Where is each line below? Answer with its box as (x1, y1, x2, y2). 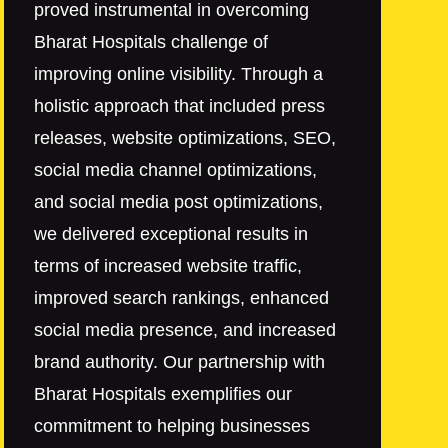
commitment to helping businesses (34, 416, 311, 437)
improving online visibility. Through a (34, 64, 324, 85)
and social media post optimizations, (34, 192, 324, 213)
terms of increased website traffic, (34, 256, 303, 277)
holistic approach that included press (34, 96, 326, 117)
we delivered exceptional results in (34, 224, 309, 245)
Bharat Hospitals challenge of (34, 32, 269, 53)
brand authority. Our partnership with (34, 352, 326, 373)
